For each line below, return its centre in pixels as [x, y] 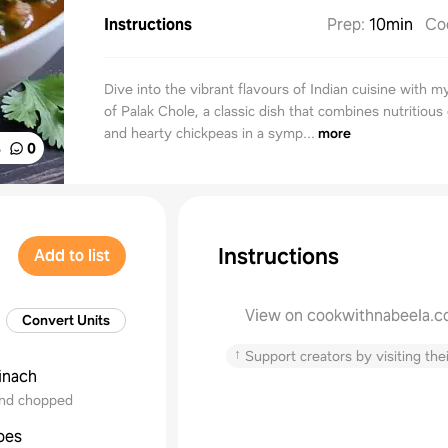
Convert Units [66, 320]
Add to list [72, 255]
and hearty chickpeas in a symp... [209, 133]
